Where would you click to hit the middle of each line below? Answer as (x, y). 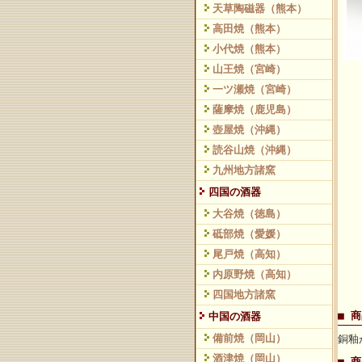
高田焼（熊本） (249, 29)
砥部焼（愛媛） (249, 234)
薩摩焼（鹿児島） (255, 109)
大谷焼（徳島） (249, 214)
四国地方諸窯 (244, 295)
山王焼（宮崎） (249, 69)
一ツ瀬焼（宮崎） (255, 89)
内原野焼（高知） (255, 274)
